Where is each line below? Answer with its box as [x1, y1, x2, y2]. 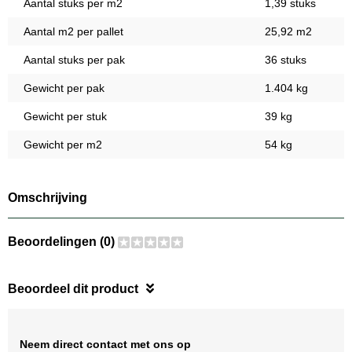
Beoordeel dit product [8, 282, 138, 296]
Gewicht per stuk [24, 110, 107, 123]
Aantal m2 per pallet [24, 25, 123, 38]
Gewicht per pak [24, 82, 104, 95]
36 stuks [265, 53, 306, 67]
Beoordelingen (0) [8, 235, 118, 249]
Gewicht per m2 [24, 138, 102, 152]
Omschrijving [8, 191, 87, 205]
